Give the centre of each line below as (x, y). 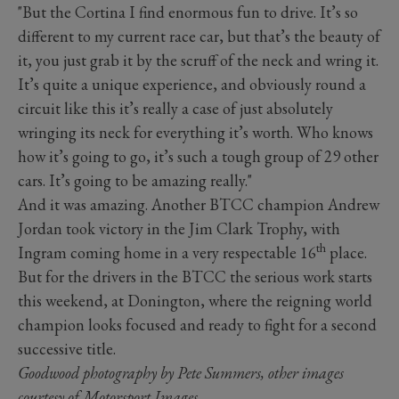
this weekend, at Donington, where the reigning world (195, 301)
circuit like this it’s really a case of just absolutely (175, 109)
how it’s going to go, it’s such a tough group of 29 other (198, 157)
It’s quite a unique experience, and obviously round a (192, 85)
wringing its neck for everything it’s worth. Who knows (195, 133)
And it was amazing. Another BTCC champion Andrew (199, 205)
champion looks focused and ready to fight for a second (197, 325)
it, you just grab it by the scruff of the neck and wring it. (198, 61)
